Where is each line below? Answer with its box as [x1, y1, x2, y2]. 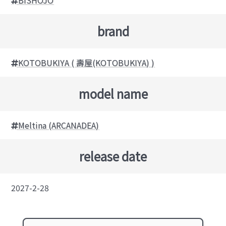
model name [78, 84, 148, 102]
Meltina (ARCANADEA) [18, 119, 99, 131]
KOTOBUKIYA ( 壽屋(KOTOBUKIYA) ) [18, 56, 155, 69]
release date [79, 147, 147, 165]
